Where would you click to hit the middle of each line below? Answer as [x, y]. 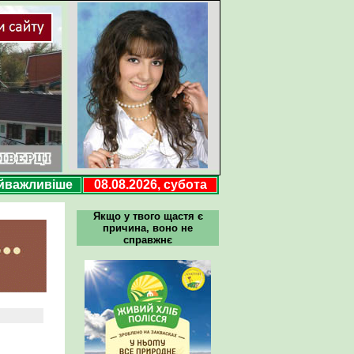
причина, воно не [148, 228]
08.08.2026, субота [150, 185]
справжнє [148, 240]
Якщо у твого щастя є [148, 216]
